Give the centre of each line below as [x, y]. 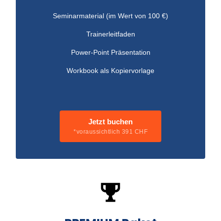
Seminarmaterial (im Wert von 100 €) [110, 16]
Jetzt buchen [110, 121]
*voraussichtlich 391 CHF [110, 131]
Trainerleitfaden [110, 34]
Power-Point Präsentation [110, 52]
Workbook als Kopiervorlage [110, 70]
